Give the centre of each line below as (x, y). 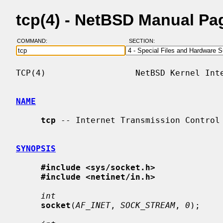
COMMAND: (35, 41)
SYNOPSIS (36, 148)
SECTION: (144, 41)
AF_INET (93, 205)
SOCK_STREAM (148, 205)
